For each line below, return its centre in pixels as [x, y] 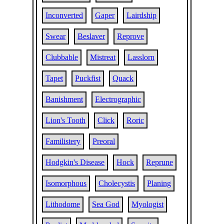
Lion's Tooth [66, 120]
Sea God [106, 204]
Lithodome [63, 204]
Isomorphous [66, 183]
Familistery [63, 141]
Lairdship [142, 15]
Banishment [64, 99]
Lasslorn [141, 57]
